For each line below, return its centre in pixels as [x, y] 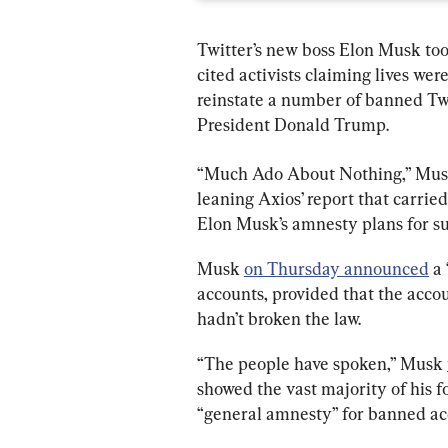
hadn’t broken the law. [279, 318]
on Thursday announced [336, 268]
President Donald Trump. [293, 124]
